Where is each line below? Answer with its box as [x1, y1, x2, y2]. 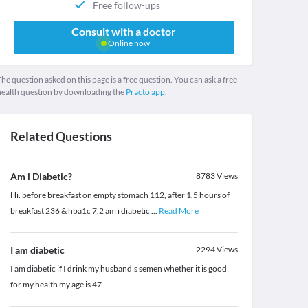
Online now [106, 38, 150, 49]
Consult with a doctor [71, 25, 177, 38]
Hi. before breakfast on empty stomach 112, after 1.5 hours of [10, 190, 230, 201]
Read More [158, 206, 199, 217]
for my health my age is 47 [10, 279, 102, 290]
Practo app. [125, 87, 167, 98]
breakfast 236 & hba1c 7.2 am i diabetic [10, 206, 151, 217]
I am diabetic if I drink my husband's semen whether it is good [10, 263, 227, 274]
